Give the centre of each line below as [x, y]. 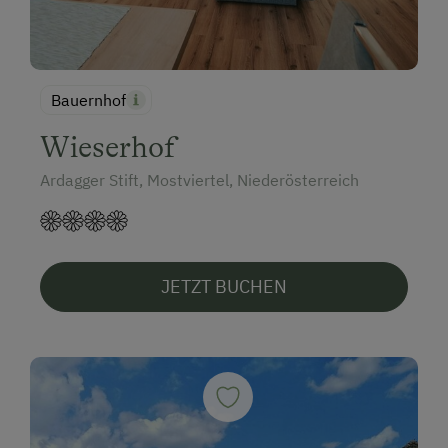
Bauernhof [88, 99]
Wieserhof [108, 146]
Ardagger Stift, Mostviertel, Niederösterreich [199, 179]
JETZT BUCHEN [224, 286]
